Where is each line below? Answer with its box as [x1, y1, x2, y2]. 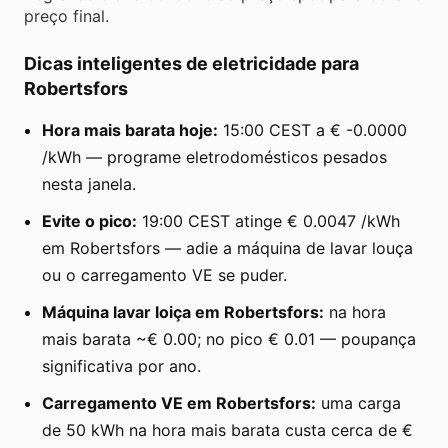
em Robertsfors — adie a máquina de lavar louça [42, 237, 413, 258]
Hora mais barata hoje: [42, 119, 218, 140]
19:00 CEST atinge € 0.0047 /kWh [137, 210, 400, 231]
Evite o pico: [42, 210, 137, 231]
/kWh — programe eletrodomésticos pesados [42, 146, 387, 167]
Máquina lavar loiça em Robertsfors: [42, 301, 324, 322]
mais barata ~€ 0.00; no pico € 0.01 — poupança [42, 328, 416, 349]
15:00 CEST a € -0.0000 [218, 119, 407, 140]
